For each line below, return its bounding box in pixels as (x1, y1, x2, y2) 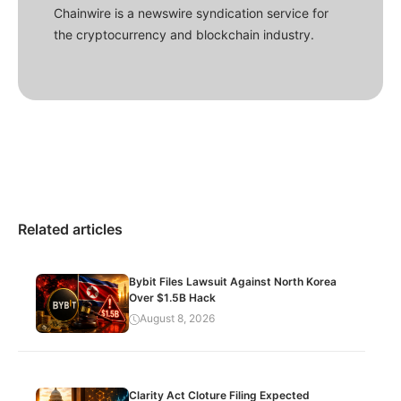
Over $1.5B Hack (129, 291, 217, 305)
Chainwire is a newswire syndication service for (54, 5, 328, 21)
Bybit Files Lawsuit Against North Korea (129, 275, 337, 289)
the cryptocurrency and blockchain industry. (54, 27, 314, 43)
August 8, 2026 (140, 311, 216, 326)
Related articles (18, 220, 123, 239)
